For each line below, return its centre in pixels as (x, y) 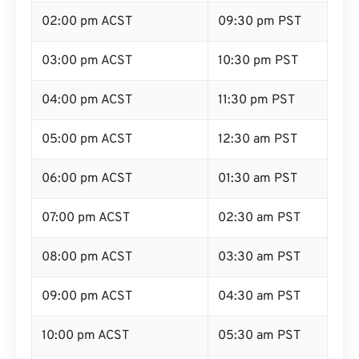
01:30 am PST (258, 179)
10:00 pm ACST (85, 336)
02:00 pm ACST (87, 22)
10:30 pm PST (258, 61)
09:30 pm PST (260, 22)
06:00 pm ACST (87, 179)
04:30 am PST (259, 296)
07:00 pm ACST (86, 218)
